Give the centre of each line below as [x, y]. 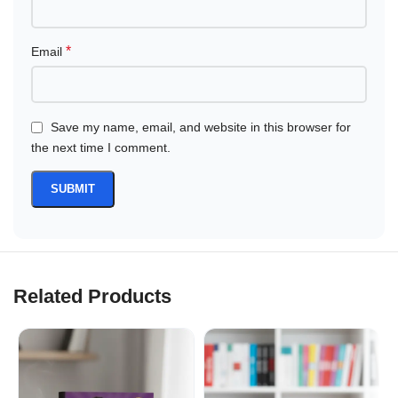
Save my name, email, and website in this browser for [201, 127]
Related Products [93, 297]
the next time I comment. [101, 148]
